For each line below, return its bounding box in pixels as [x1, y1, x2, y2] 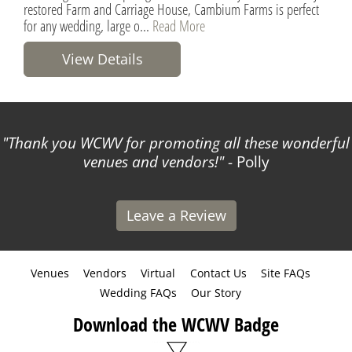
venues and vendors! [82, 151, 218, 172]
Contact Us [189, 265, 247, 280]
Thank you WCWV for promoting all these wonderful [8, 132, 350, 153]
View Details [61, 49, 143, 68]
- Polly [223, 151, 269, 172]
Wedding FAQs [99, 284, 177, 300]
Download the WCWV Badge [73, 310, 279, 337]
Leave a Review [126, 205, 226, 225]
